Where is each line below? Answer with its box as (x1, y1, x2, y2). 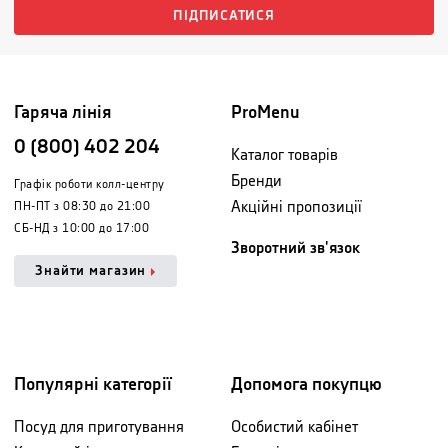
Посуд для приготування (14, 420, 184, 435)
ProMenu (231, 104, 300, 121)
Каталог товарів (231, 148, 338, 163)
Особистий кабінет (231, 420, 358, 435)
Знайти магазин (35, 264, 147, 278)
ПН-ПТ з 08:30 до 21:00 (14, 201, 150, 212)
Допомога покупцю (231, 376, 382, 393)
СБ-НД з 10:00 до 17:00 (14, 223, 149, 234)
